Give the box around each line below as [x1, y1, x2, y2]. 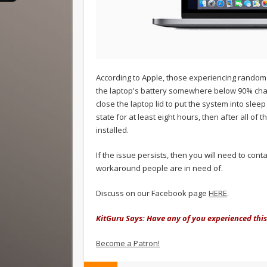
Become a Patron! [96, 238, 160, 249]
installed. [96, 125, 129, 136]
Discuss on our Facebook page [96, 188, 209, 199]
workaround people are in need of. [96, 163, 223, 174]
